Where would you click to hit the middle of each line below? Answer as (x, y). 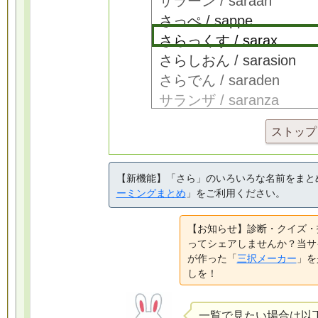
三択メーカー (267, 258)
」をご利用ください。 (235, 193)
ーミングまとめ (151, 193)
